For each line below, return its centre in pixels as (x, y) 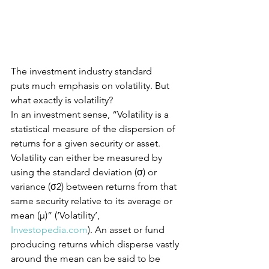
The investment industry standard (83, 71)
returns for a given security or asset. (87, 144)
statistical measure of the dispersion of (94, 129)
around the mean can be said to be (87, 259)
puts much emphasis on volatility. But (91, 86)
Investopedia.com (49, 230)
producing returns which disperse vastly (96, 244)
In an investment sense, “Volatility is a (91, 115)
